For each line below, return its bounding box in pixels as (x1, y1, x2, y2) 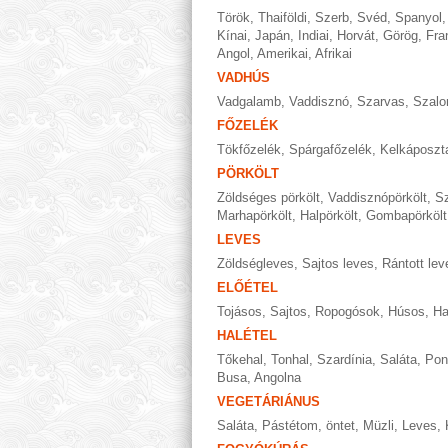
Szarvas (357, 94, 405, 109)
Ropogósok (315, 304, 380, 319)
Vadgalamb (217, 94, 281, 109)
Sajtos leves (302, 256, 374, 271)
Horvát (337, 28, 375, 43)
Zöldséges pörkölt (217, 190, 320, 205)
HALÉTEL (217, 328, 277, 343)
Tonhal (271, 352, 309, 367)
